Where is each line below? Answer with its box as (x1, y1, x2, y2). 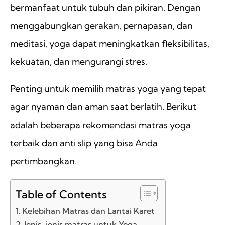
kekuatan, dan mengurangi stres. (10, 56, 147, 68)
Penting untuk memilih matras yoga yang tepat (10, 83, 206, 95)
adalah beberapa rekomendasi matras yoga (10, 119, 191, 131)
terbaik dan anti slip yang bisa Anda (10, 137, 158, 149)
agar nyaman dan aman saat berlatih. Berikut (10, 101, 196, 113)
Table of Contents (16, 188, 106, 201)
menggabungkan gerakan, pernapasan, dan (10, 20, 193, 32)
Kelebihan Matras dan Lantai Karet (22, 206, 155, 216)
